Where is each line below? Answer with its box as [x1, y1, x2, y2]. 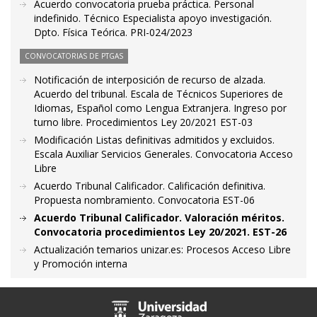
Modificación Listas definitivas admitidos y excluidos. [34, 133, 275, 146]
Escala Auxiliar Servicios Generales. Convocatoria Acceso [34, 147, 293, 161]
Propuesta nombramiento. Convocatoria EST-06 [34, 193, 255, 207]
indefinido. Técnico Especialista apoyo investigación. [34, 11, 272, 25]
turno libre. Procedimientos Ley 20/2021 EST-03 [34, 115, 253, 129]
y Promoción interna [34, 257, 127, 270]
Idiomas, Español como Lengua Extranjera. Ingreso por [34, 101, 287, 115]
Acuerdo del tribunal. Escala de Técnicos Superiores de [34, 87, 283, 100]
